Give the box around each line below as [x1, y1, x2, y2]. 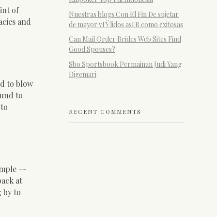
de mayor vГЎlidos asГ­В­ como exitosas [69, 19, 183, 29]
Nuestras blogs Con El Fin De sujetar [69, 9, 179, 19]
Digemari [69, 70, 96, 79]
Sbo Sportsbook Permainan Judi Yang [69, 60, 182, 69]
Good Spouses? [69, 45, 115, 54]
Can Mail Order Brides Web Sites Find [69, 34, 181, 44]
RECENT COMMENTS [69, 107, 141, 115]
